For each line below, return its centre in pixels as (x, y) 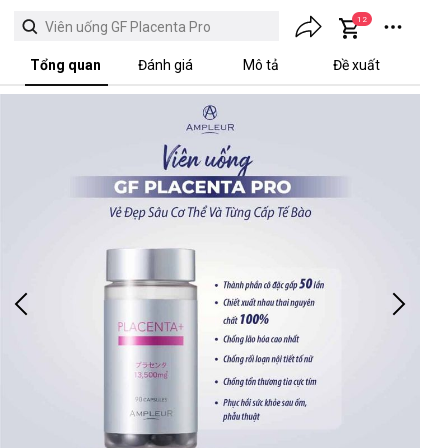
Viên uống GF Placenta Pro (128, 27)
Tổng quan (65, 65)
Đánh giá (166, 65)
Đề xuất (356, 65)
